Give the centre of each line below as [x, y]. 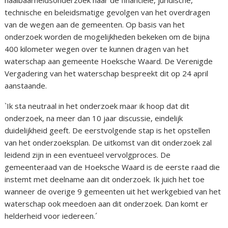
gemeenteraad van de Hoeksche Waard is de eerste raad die [112, 167]
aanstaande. [26, 86]
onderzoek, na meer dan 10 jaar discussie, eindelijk [94, 118]
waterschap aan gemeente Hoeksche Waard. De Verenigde [109, 61]
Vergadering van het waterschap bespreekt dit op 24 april [107, 74]
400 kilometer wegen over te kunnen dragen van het [97, 49]
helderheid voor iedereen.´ [51, 216]
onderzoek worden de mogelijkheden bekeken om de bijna [107, 37]
